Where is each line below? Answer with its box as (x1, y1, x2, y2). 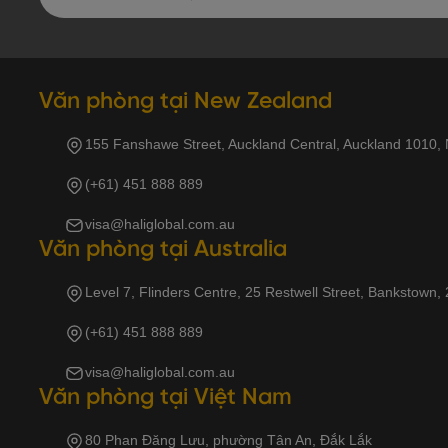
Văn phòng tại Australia (39, 238, 287, 263)
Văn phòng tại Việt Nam (39, 386, 292, 411)
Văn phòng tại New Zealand (39, 90, 332, 115)
